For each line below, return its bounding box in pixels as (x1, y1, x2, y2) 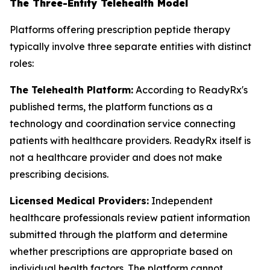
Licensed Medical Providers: (10, 195, 149, 207)
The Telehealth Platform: (10, 84, 133, 96)
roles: (10, 57, 34, 69)
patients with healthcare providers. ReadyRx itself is (10, 134, 251, 146)
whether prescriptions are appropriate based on (10, 245, 233, 257)
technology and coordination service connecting (10, 118, 236, 130)
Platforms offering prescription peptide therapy (10, 24, 230, 36)
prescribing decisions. (10, 168, 108, 180)
